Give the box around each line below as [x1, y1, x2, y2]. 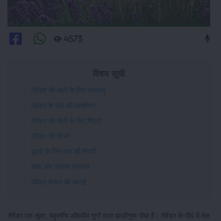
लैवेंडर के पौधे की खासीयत [31, 101, 95, 110]
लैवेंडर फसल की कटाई [31, 178, 86, 186]
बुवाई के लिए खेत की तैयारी [31, 147, 96, 155]
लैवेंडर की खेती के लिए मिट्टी [31, 116, 102, 125]
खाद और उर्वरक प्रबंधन [31, 162, 89, 171]
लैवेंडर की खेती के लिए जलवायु [31, 86, 108, 94]
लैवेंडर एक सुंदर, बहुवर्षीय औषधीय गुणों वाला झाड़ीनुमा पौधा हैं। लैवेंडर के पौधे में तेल [7, 211, 210, 220]
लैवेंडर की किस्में [31, 132, 70, 140]
